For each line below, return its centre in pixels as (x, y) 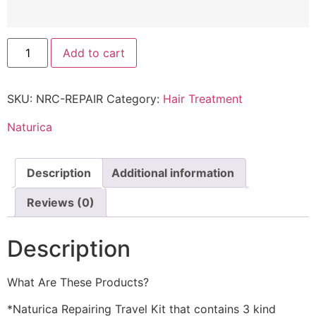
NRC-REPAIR (69, 98)
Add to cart (94, 53)
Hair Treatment (203, 98)
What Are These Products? (78, 282)
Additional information (173, 172)
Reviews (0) (61, 202)
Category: (135, 98)
